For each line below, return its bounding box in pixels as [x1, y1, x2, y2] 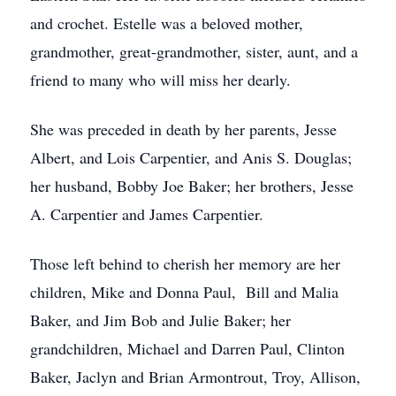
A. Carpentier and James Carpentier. [30, 203, 263, 225]
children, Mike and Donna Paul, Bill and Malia [30, 281, 339, 302]
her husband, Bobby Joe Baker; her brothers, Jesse [30, 175, 354, 196]
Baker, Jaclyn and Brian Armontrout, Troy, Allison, [30, 366, 361, 387]
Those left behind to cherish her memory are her [30, 253, 340, 274]
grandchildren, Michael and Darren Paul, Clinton [30, 338, 345, 359]
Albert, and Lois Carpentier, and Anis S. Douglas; [30, 147, 352, 168]
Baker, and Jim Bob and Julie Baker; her [30, 309, 291, 331]
